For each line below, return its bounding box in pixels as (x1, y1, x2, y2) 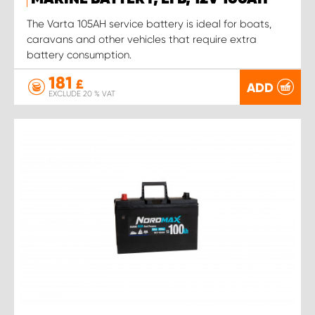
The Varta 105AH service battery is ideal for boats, (27, 17, 271, 30)
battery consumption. (27, 48, 131, 61)
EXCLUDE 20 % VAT (49, 89, 115, 98)
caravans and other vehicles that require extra (27, 32, 257, 46)
